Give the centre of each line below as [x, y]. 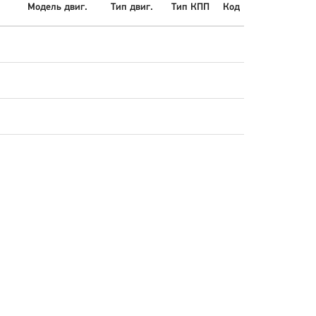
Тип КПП [190, 8]
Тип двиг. [132, 8]
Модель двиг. [57, 8]
